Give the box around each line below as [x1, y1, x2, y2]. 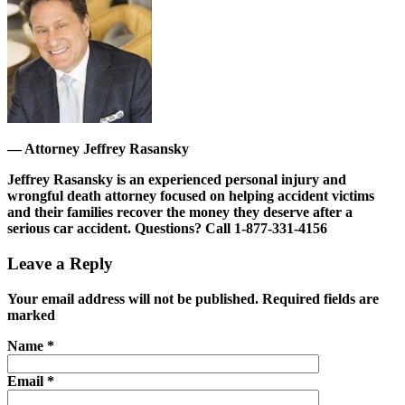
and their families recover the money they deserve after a [7, 204, 353, 221]
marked [7, 306, 55, 323]
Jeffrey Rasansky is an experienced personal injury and [7, 172, 346, 188]
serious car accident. [7, 221, 135, 237]
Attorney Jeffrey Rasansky [24, 141, 189, 157]
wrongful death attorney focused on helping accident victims [7, 188, 374, 204]
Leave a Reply [7, 254, 113, 274]
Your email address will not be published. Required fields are [7, 290, 379, 306]
